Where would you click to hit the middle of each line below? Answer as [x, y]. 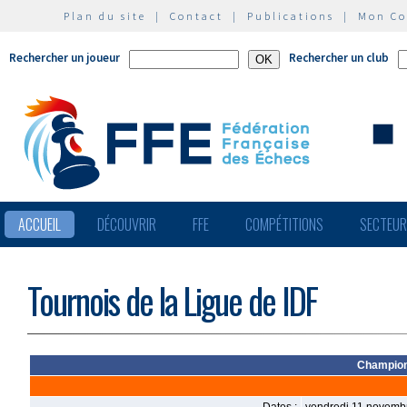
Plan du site [105, 16]
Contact [197, 16]
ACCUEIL [40, 224]
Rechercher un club [339, 58]
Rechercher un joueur [65, 58]
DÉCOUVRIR [127, 224]
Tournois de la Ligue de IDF [172, 300]
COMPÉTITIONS [284, 224]
